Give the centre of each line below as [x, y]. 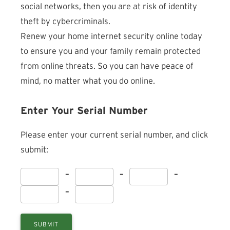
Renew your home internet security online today [111, 36]
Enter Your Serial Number [84, 111]
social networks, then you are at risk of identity [109, 7]
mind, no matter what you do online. [88, 81]
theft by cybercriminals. [65, 22]
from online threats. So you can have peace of [107, 66]
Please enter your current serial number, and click [114, 135]
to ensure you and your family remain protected [111, 51]
